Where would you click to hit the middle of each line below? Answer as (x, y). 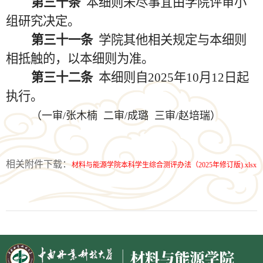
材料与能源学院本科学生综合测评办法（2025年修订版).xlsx (164, 165)
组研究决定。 (43, 21)
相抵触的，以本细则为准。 (80, 59)
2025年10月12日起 (198, 77)
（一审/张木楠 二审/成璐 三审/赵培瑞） (126, 116)
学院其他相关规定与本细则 (172, 40)
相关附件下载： (39, 164)
